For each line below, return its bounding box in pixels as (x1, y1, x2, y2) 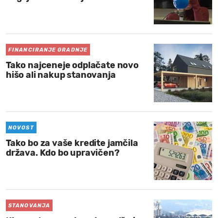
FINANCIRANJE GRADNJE (8, 47, 88, 53)
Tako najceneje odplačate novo (6, 60, 139, 71)
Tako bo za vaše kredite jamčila (6, 138, 138, 148)
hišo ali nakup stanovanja (6, 70, 116, 80)
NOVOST (8, 125, 34, 131)
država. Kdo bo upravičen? (6, 147, 120, 158)
